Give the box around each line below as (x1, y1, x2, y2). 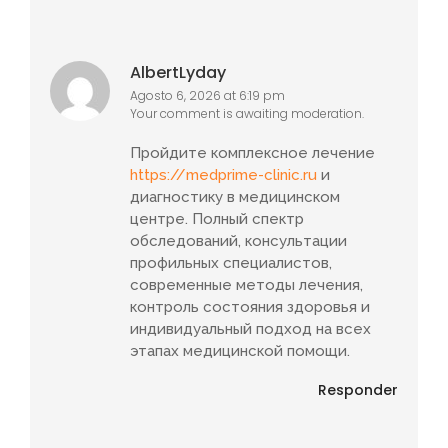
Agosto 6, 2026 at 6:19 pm (130, 86, 285, 104)
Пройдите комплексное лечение (130, 144, 375, 163)
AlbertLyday (130, 60, 226, 84)
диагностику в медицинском (130, 188, 340, 207)
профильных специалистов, (130, 254, 332, 273)
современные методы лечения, (130, 276, 363, 295)
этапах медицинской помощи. (130, 342, 350, 361)
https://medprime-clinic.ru (130, 166, 317, 185)
